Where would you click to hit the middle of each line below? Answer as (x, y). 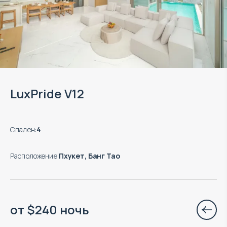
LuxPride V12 (47, 93)
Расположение (34, 156)
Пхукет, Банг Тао (89, 156)
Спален (23, 129)
